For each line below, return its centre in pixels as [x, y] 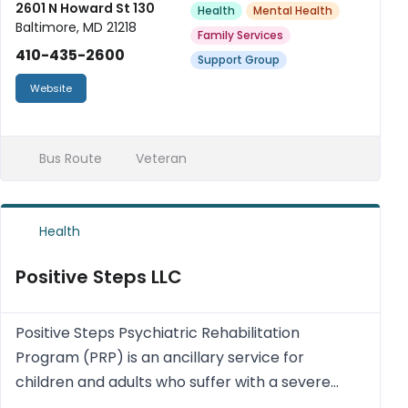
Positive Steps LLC [99, 277]
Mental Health [293, 10]
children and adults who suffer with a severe [173, 382]
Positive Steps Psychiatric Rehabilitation [158, 333]
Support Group [239, 60]
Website [51, 88]
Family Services [240, 35]
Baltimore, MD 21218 [76, 27]
